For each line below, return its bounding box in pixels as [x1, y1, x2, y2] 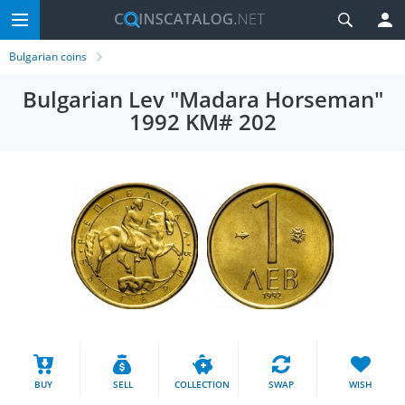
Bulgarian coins [9, 49, 87, 64]
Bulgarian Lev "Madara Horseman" [22, 84, 383, 114]
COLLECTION [174, 377, 230, 391]
